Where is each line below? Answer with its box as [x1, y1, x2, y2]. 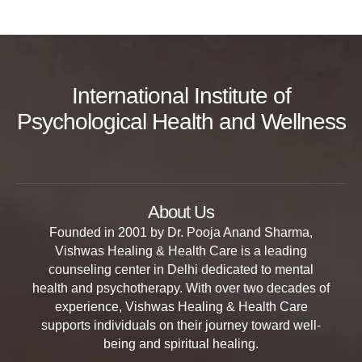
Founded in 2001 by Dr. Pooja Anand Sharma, [49, 225, 313, 239]
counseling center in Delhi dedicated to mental [48, 263, 314, 276]
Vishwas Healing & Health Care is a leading [55, 244, 307, 258]
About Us [148, 202, 214, 222]
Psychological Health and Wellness [16, 109, 346, 134]
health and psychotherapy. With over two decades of [32, 281, 330, 295]
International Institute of [71, 83, 291, 108]
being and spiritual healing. [103, 337, 259, 351]
